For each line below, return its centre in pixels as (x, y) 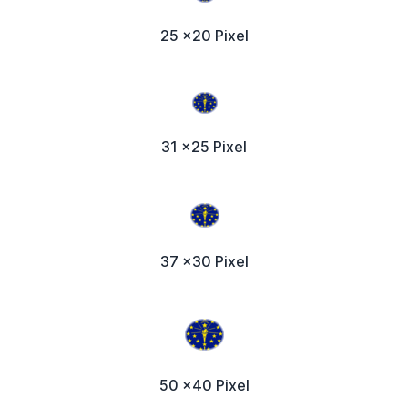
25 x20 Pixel (204, 36)
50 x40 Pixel (204, 386)
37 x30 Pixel (204, 262)
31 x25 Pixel (204, 147)
